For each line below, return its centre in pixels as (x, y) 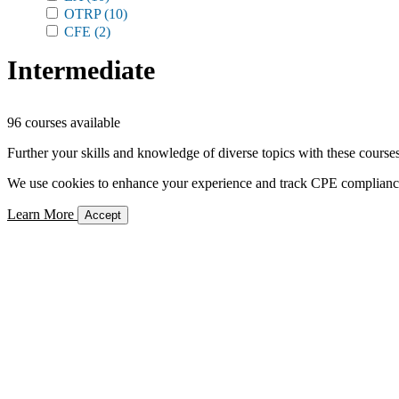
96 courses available (64, 122)
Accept (103, 215)
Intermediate (81, 70)
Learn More (42, 214)
